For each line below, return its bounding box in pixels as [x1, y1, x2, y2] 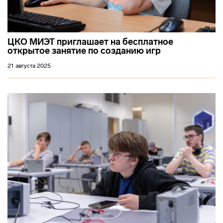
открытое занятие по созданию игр [7, 45, 161, 57]
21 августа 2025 [7, 62, 51, 70]
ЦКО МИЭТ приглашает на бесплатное [7, 36, 173, 48]
